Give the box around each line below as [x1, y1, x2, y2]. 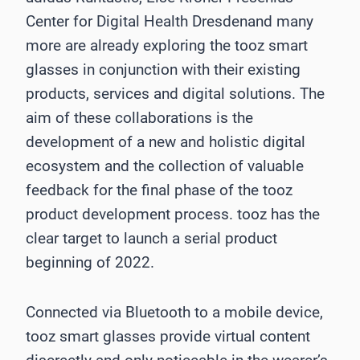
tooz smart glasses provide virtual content [26, 327, 310, 346]
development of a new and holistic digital [26, 133, 305, 152]
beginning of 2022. [26, 253, 154, 272]
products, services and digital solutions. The [26, 84, 325, 104]
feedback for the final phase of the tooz [26, 181, 292, 200]
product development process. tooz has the [26, 205, 320, 224]
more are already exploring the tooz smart [26, 36, 308, 55]
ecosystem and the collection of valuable [26, 157, 304, 176]
